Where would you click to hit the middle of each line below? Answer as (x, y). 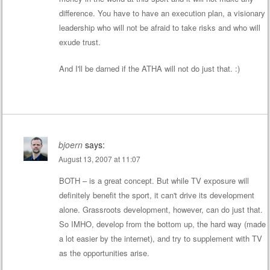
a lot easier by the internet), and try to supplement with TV (160, 238)
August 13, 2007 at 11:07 (99, 159)
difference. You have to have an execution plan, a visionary (162, 13)
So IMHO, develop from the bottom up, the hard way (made (162, 224)
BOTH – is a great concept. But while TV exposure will (154, 181)
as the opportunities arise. (104, 253)
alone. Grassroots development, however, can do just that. (161, 209)
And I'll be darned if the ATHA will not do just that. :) (149, 68)
